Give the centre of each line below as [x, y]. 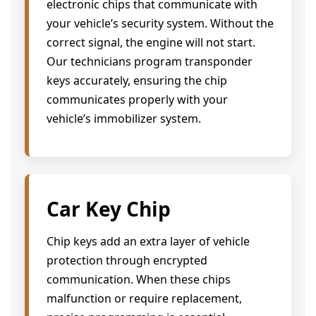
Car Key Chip [111, 208]
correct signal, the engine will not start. [151, 43]
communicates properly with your [137, 100]
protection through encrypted [127, 260]
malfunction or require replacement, [144, 298]
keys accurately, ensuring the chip [137, 81]
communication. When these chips [139, 279]
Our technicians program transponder [150, 62]
